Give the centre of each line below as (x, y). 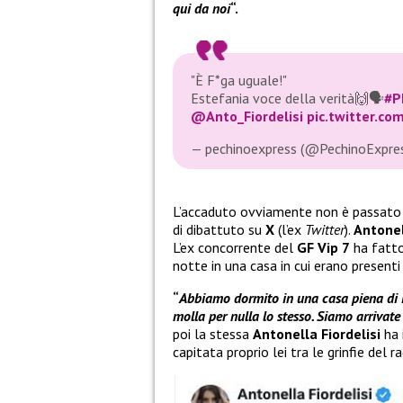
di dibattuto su (219, 229)
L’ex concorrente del (235, 247)
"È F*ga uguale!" (239, 81)
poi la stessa (213, 333)
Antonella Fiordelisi (318, 333)
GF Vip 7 (323, 247)
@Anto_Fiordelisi (247, 116)
